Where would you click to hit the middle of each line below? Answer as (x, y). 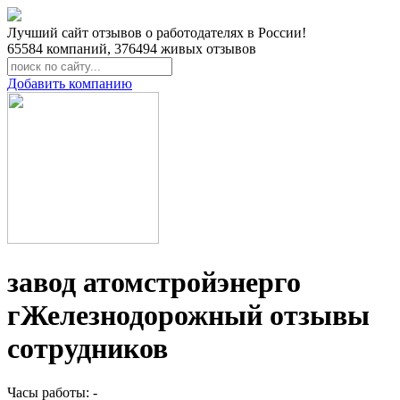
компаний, (79, 49)
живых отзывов (207, 49)
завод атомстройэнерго (154, 283)
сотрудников (87, 349)
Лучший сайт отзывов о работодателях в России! (157, 33)
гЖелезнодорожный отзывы (188, 316)
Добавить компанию (70, 83)
